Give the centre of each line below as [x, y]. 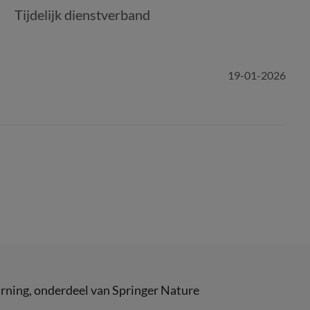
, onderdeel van [71, 290]
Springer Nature [156, 290]
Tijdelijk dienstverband [82, 15]
